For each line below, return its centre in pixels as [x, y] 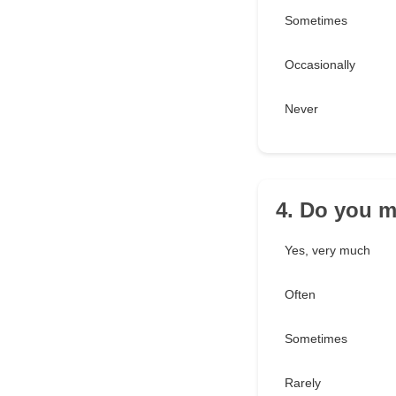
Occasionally [320, 65]
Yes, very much [327, 250]
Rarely [303, 383]
